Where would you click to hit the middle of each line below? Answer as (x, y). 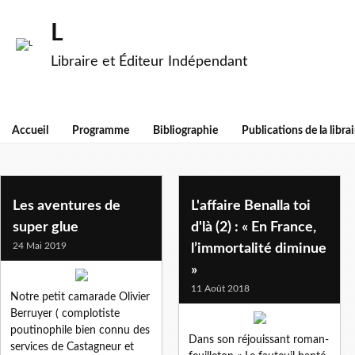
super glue (46, 227)
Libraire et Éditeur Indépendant (149, 62)
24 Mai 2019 (40, 245)
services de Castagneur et (72, 347)
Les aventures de (67, 206)
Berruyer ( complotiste (65, 313)
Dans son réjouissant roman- (259, 340)
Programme (101, 131)
